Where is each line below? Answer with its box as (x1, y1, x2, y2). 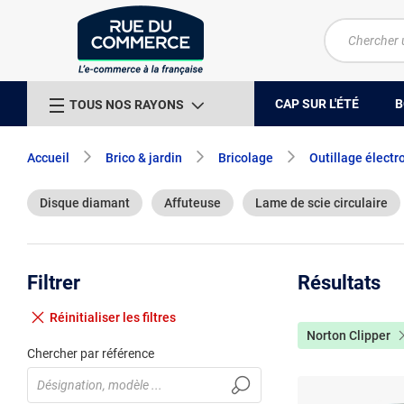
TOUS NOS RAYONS (69, 96, 184, 112)
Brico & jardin (106, 151, 182, 165)
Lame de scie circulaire (255, 196, 388, 210)
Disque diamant (40, 196, 130, 210)
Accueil (27, 151, 69, 165)
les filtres (123, 310, 176, 325)
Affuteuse (164, 196, 221, 210)
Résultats (298, 271, 381, 294)
